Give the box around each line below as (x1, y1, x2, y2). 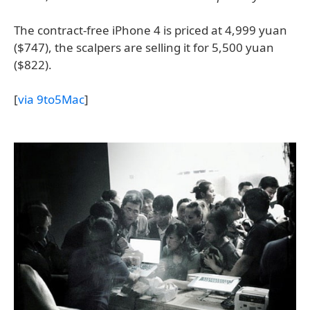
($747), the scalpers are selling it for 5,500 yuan (14, 39, 274, 55)
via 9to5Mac (18, 91, 84, 107)
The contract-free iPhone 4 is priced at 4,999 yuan (14, 22, 287, 38)
